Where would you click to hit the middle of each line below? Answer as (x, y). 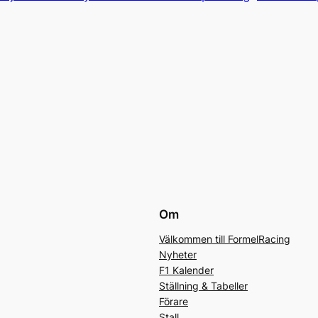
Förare (174, 301)
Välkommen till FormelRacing (225, 238)
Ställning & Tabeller (203, 285)
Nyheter (178, 254)
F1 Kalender (186, 270)
